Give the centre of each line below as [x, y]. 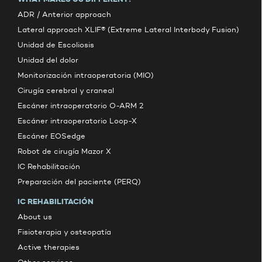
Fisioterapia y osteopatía [64, 232]
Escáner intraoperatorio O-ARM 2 [80, 106]
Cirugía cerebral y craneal [66, 90]
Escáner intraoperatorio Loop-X [77, 121]
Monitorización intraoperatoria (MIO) [86, 75]
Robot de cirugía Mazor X [64, 151]
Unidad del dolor [48, 60]
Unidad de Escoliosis [56, 45]
